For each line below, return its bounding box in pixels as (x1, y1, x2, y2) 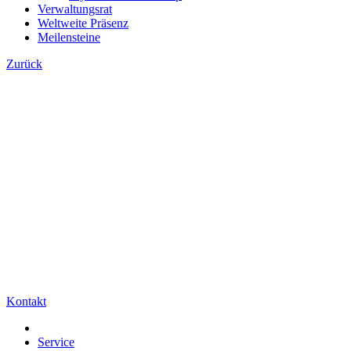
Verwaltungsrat (38, 2, 112, 16)
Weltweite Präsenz (38, 16, 128, 30)
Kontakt (6, 294, 46, 308)
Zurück (6, 56, 42, 71)
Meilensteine (38, 30, 100, 44)
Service (38, 335, 74, 349)
